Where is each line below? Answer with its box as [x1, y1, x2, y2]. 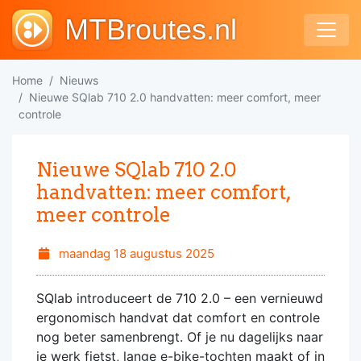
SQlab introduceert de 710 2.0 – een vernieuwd [36, 290, 323, 306]
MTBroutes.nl [64, 13, 237, 46]
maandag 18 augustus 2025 [55, 246, 214, 261]
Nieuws [60, 73, 98, 87]
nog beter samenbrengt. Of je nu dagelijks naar [36, 329, 323, 345]
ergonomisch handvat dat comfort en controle [36, 309, 320, 326]
